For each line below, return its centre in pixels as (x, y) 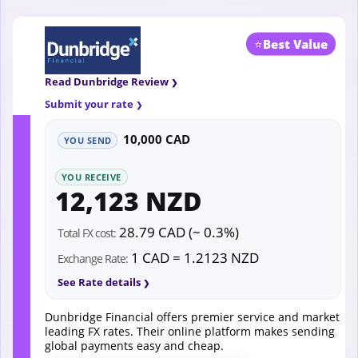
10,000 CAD (157, 139)
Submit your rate (89, 104)
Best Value (295, 44)
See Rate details (99, 282)
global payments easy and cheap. (134, 346)
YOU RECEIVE (91, 177)
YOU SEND (88, 141)
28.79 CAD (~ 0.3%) (177, 233)
